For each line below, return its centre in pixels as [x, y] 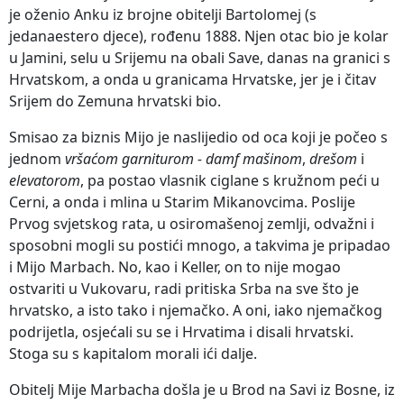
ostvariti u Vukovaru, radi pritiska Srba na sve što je [184, 288]
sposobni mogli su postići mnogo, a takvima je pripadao [200, 245]
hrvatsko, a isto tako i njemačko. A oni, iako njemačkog [196, 310]
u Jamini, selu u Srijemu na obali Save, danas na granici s [200, 57]
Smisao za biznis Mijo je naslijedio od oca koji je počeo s [198, 137]
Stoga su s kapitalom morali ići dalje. [133, 353]
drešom [333, 158]
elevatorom [45, 180]
